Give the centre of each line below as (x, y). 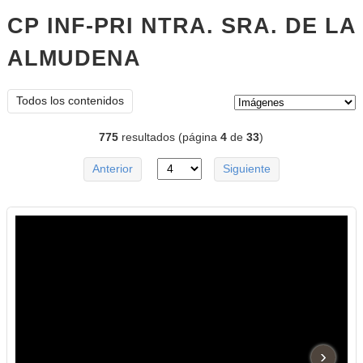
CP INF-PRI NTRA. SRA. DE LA (181, 26)
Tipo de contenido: (180, 97)
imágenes (187, 56)
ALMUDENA (74, 58)
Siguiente (246, 169)
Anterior (113, 169)
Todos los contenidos (70, 101)
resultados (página (170, 138)
